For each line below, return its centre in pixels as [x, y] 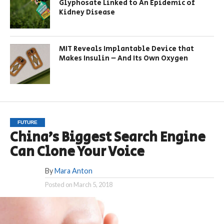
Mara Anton [73, 170]
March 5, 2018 [93, 184]
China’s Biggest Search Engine [107, 137]
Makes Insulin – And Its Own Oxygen [124, 58]
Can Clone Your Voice [77, 152]
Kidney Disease [87, 12]
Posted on [58, 184]
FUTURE [27, 122]
